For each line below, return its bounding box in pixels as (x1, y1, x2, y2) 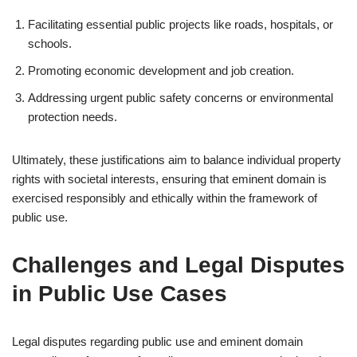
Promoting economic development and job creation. (28, 64, 294, 77)
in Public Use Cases (12, 281, 227, 306)
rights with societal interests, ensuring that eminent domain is (12, 172, 327, 186)
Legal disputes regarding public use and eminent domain (12, 335, 303, 348)
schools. (28, 37, 72, 50)
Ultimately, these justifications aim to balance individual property (12, 153, 341, 167)
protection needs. (28, 110, 117, 124)
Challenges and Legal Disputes (12, 253, 345, 277)
